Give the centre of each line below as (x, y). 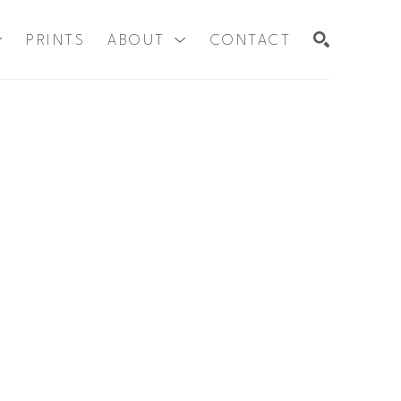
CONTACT (250, 40)
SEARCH (296, 106)
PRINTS (55, 40)
